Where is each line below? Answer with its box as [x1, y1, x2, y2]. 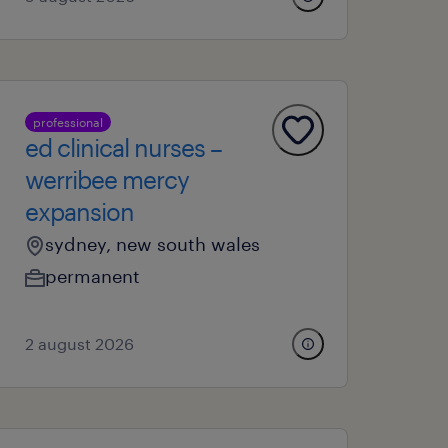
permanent [45, 265, 141, 287]
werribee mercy [25, 165, 190, 194]
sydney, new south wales [45, 233, 261, 255]
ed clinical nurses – [25, 133, 223, 162]
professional [33, 115, 104, 129]
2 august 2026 [25, 334, 135, 353]
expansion [25, 197, 135, 226]
